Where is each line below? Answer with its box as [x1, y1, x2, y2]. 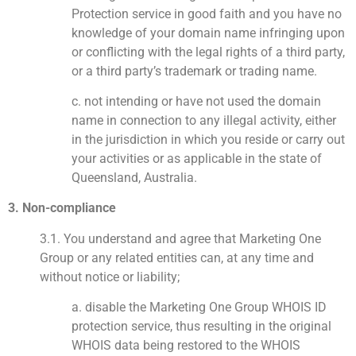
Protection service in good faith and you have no [72, 6, 342, 21]
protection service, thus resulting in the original [72, 319, 331, 335]
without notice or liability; [40, 269, 180, 284]
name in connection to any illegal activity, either [72, 113, 336, 129]
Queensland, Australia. [72, 170, 197, 186]
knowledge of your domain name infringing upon [72, 25, 345, 41]
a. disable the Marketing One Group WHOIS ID [72, 300, 327, 315]
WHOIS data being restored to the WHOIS [72, 338, 300, 354]
